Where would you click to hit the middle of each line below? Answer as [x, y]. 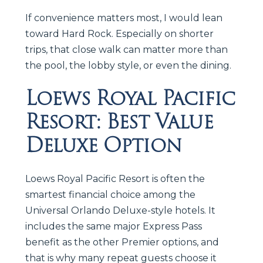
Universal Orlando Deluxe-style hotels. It [120, 210]
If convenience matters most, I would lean [124, 18]
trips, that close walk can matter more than [127, 49]
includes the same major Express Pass [114, 226]
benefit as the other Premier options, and [122, 242]
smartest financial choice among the [110, 194]
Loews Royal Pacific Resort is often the [115, 178]
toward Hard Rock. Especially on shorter [119, 33]
